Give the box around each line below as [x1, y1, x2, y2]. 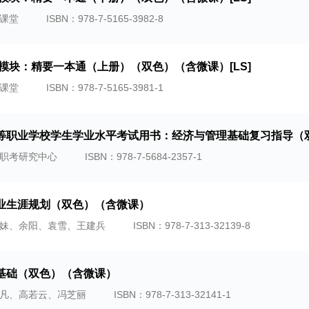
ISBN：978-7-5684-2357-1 [85, 151, 202, 162]
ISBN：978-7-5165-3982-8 [46, 13, 163, 24]
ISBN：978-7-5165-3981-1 [46, 82, 163, 93]
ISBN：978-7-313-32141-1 [114, 289, 231, 300]
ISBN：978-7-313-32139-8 [133, 220, 250, 231]
